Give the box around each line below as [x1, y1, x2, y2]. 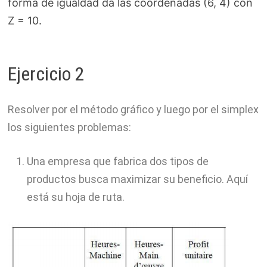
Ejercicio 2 [7, 62, 85, 85]
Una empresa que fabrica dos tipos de [26, 155, 209, 168]
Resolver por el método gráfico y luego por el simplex [7, 103, 259, 116]
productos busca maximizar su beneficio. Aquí [26, 173, 248, 186]
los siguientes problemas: [7, 121, 131, 134]
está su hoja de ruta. [26, 191, 125, 204]
